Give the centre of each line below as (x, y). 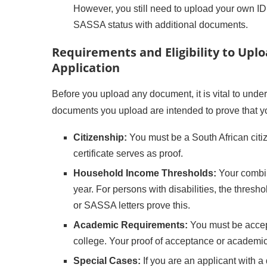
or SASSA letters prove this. (132, 205)
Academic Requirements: (131, 225)
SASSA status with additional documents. (161, 25)
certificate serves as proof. (128, 153)
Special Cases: (107, 261)
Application (86, 68)
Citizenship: (100, 137)
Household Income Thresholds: (145, 173)
